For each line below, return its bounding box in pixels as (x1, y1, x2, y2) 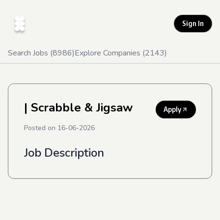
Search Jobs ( (8, 48, 53, 58)
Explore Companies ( (75, 48, 145, 58)
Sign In (182, 19, 204, 27)
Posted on (24, 123, 57, 133)
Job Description (24, 145, 104, 161)
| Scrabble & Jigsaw (24, 100, 133, 115)
